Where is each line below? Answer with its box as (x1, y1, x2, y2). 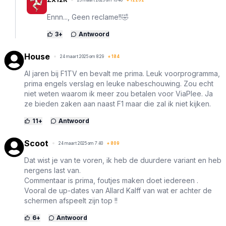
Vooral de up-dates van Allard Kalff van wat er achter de (24, 186, 212, 195)
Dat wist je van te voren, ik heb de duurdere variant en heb (24, 156, 221, 165)
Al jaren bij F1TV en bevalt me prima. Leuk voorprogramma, (24, 69, 220, 78)
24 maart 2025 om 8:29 (60, 54, 104, 60)
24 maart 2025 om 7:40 (59, 141, 103, 146)
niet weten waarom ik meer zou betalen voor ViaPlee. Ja (24, 89, 213, 98)
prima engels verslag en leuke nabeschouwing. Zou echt (24, 79, 213, 88)
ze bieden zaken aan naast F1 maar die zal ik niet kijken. (24, 99, 211, 108)
